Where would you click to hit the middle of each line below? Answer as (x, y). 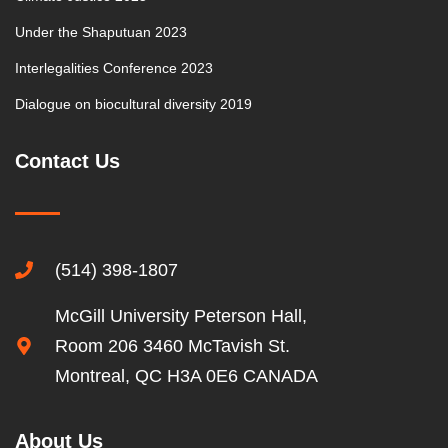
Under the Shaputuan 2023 (101, 32)
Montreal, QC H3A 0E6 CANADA (186, 376)
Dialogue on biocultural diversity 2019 (133, 104)
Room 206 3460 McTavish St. (172, 346)
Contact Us (67, 161)
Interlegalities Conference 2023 (114, 68)
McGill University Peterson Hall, (180, 316)
